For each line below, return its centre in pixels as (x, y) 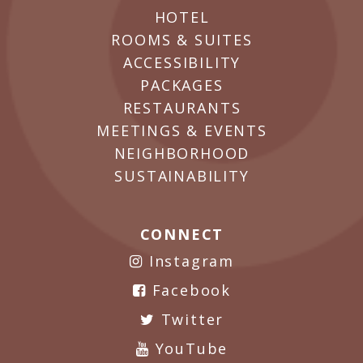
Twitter (190, 319)
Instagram (188, 261)
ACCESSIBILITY (182, 62)
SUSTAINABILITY (182, 176)
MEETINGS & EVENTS (182, 130)
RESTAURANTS (182, 108)
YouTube (189, 348)
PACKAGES (182, 85)
